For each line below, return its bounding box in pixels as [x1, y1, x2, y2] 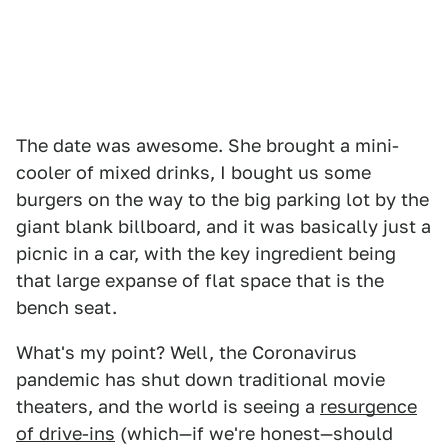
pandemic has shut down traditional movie [16, 369, 385, 391]
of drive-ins [16, 423, 115, 445]
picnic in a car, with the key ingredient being [16, 243, 396, 265]
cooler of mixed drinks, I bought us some [16, 162, 371, 184]
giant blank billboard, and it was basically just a [16, 216, 431, 238]
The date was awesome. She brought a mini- [16, 135, 399, 157]
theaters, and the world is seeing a [16, 396, 320, 418]
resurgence [320, 396, 417, 418]
